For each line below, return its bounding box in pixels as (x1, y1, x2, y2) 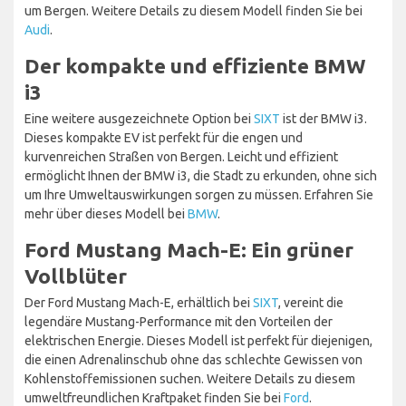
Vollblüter (24, 265, 127, 288)
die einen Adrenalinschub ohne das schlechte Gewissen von (24, 353, 362, 368)
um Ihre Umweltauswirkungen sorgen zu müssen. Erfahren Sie (24, 188, 373, 203)
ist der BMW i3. (280, 111, 367, 127)
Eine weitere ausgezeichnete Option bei (24, 111, 254, 127)
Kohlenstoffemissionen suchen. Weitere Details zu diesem (24, 372, 355, 387)
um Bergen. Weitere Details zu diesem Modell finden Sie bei (24, 4, 362, 19)
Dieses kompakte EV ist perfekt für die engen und (24, 130, 303, 146)
